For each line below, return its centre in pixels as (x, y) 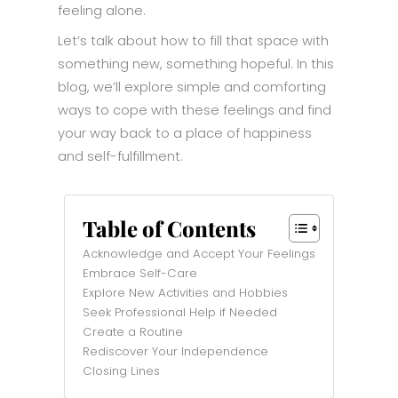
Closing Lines (123, 370)
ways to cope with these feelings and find (195, 110)
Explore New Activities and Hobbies (185, 292)
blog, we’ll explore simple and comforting (192, 87)
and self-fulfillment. (122, 156)
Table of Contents (169, 228)
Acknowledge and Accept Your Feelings (199, 253)
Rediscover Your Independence (175, 351)
